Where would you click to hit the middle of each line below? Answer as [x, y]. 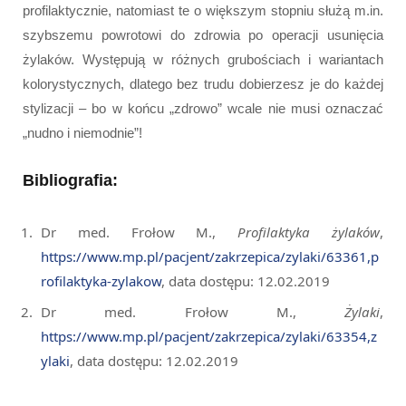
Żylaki [362, 312]
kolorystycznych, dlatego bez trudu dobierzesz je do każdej [203, 83]
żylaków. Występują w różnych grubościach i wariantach [203, 59]
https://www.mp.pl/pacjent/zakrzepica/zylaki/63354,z [209, 337]
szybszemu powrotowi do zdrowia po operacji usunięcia [203, 34]
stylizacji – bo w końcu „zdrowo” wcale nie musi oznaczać [203, 108]
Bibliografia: [70, 180]
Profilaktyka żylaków [309, 232]
